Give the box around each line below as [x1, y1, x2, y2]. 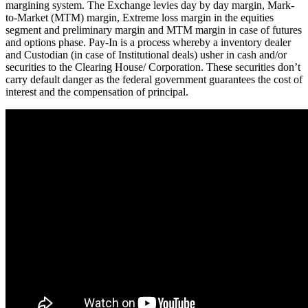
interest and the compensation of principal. [5, 85, 188, 98]
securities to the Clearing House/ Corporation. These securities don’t [5, 60, 300, 73]
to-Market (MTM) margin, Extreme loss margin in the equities [5, 11, 274, 23]
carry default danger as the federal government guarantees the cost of [5, 73, 302, 85]
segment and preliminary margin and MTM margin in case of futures [5, 23, 302, 36]
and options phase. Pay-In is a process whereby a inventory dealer [5, 36, 291, 48]
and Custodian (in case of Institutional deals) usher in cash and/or [5, 48, 287, 60]
